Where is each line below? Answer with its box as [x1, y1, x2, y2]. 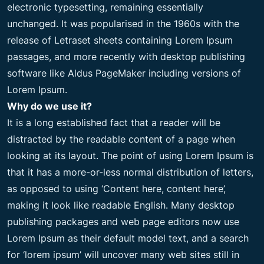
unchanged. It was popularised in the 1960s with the [7, 17, 239, 29]
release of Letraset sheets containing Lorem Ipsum [7, 34, 233, 46]
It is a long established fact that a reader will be [7, 116, 220, 128]
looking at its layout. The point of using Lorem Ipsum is [7, 149, 253, 161]
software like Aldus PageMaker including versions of [7, 67, 241, 79]
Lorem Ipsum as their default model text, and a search [7, 232, 249, 244]
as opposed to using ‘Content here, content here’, [7, 182, 226, 194]
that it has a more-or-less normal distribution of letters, [7, 166, 253, 178]
